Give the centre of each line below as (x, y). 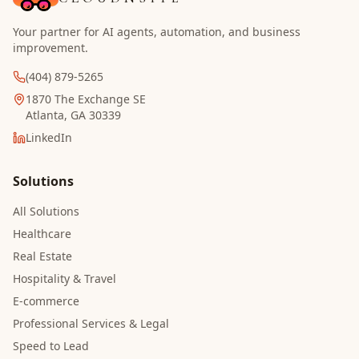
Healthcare (42, 234)
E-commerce (46, 301)
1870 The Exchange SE (86, 99)
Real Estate (42, 256)
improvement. (50, 48)
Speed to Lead (51, 346)
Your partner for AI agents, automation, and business (157, 32)
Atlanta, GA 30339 (73, 115)
